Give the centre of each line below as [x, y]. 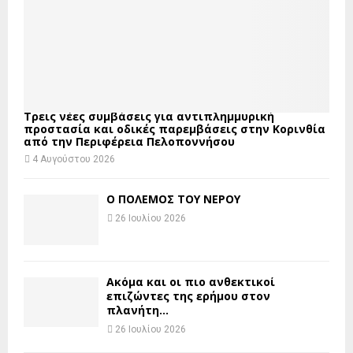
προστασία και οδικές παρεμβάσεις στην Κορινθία [175, 129]
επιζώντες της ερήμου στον [188, 295]
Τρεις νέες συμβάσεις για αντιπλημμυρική [149, 117]
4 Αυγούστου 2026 [74, 160]
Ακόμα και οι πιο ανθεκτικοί [191, 281]
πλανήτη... [137, 310]
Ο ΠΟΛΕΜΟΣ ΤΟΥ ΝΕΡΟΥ [173, 199]
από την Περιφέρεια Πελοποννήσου [129, 142]
